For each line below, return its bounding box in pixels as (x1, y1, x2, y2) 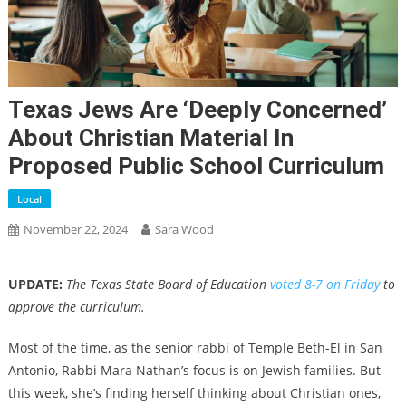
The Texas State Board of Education (65, 275, 270, 294)
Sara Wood (154, 221, 214, 238)
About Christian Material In (7, 124, 294, 152)
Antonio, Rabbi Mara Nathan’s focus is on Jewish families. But (7, 362, 381, 380)
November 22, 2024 (23, 221, 128, 238)
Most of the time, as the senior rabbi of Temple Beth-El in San (7, 339, 382, 357)
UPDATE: (7, 275, 63, 294)
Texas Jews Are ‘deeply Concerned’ (7, 96, 387, 124)
